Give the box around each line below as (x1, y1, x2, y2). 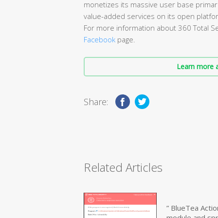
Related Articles (84, 159, 163, 175)
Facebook (84, 34, 115, 44)
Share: (84, 95, 108, 108)
